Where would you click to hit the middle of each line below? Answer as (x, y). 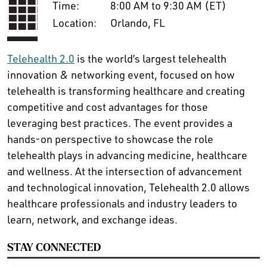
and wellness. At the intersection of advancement (125, 171)
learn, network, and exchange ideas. (92, 219)
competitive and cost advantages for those (108, 106)
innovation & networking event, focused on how (121, 74)
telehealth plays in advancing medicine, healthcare (127, 155)
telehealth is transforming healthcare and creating (126, 90)
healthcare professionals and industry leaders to (122, 203)
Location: (74, 22)
